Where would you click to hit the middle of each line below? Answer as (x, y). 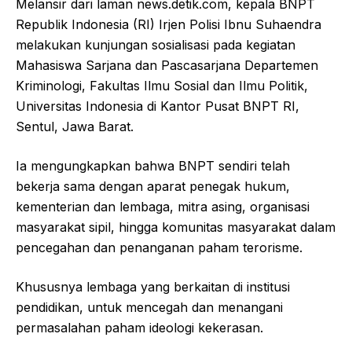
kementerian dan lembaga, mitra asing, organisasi (163, 207)
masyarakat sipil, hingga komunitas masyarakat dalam (176, 227)
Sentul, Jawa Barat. (75, 127)
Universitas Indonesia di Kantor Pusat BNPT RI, (158, 106)
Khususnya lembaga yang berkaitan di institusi (153, 287)
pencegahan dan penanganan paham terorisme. (159, 248)
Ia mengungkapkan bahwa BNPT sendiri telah (153, 166)
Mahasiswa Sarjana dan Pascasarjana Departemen (167, 66)
